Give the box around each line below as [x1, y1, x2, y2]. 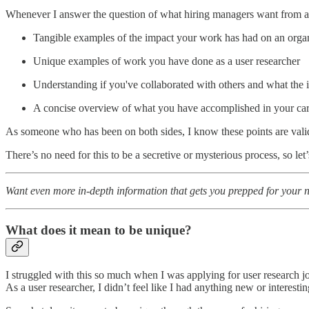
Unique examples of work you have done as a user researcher [33, 54, 300, 67]
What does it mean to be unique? [6, 222, 192, 237]
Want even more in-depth [6, 184, 114, 197]
